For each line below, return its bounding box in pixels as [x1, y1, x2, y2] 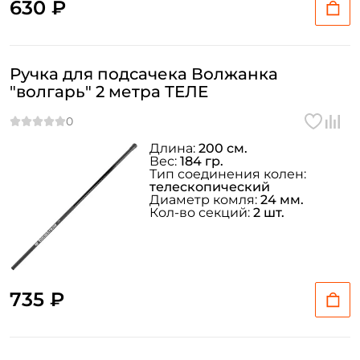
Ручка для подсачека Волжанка [10, 64, 278, 84]
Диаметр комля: [149, 192, 260, 207]
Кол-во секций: [149, 205, 253, 220]
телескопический [149, 179, 270, 194]
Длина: [149, 141, 198, 156]
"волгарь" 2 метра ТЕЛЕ [10, 82, 208, 101]
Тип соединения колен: [149, 166, 306, 182]
